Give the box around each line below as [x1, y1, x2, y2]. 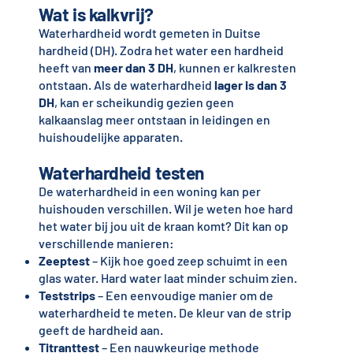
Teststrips [38, 288, 95, 303]
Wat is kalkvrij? [38, 3, 154, 26]
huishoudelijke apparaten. [38, 129, 183, 145]
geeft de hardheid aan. [38, 322, 163, 338]
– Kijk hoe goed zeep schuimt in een [89, 253, 288, 269]
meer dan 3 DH [93, 60, 173, 76]
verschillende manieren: [38, 236, 174, 251]
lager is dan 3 [214, 77, 287, 93]
